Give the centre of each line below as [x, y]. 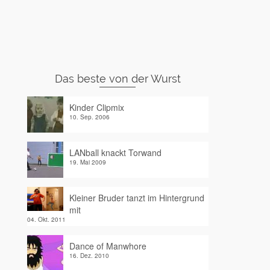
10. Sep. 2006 [89, 117]
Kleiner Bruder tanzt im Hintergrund [137, 198]
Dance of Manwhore [108, 246]
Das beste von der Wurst [118, 79]
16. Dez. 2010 [89, 256]
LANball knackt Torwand [115, 152]
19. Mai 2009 [87, 162]
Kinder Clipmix [96, 107]
